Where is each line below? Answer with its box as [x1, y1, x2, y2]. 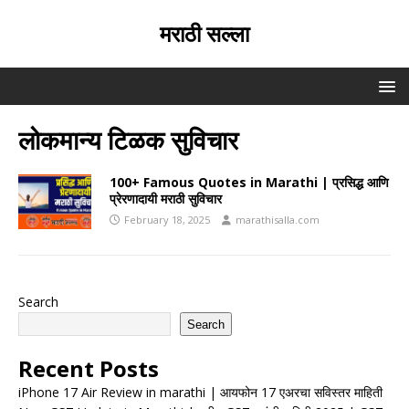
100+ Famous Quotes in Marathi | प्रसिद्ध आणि [110, 173, 389, 191]
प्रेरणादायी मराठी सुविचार [110, 190, 222, 207]
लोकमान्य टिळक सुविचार [18, 122, 238, 157]
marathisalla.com [236, 213, 320, 226]
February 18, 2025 [124, 213, 210, 226]
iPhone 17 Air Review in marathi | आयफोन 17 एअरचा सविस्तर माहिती [18, 383, 383, 401]
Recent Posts [18, 353, 159, 383]
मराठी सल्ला [160, 18, 249, 48]
